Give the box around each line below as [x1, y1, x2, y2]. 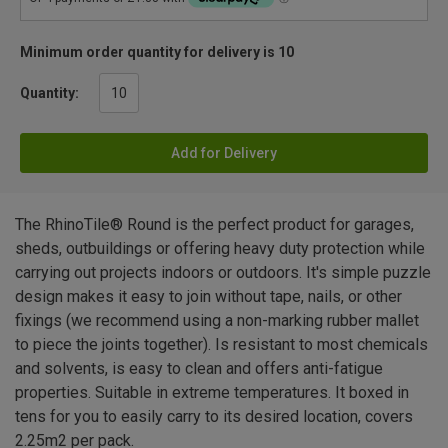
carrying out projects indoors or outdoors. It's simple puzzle [15, 263, 431, 283]
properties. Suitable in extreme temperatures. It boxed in [15, 383, 409, 403]
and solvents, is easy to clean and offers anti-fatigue [15, 359, 383, 379]
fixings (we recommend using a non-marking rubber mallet [15, 311, 419, 331]
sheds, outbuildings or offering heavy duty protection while [15, 239, 425, 259]
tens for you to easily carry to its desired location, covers [15, 407, 413, 427]
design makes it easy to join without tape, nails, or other [15, 287, 402, 307]
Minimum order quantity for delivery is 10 [20, 44, 294, 61]
